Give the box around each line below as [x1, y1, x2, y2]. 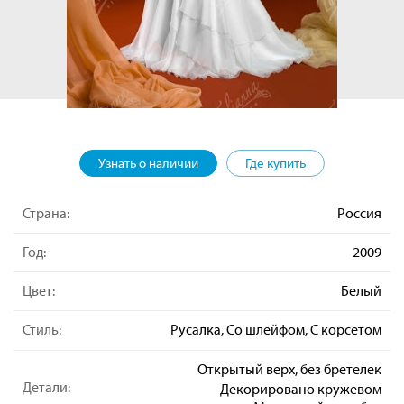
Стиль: [23, 320, 61, 339]
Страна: [23, 204, 69, 222]
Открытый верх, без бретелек [197, 359, 381, 378]
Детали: [23, 377, 70, 396]
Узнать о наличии [98, 153, 198, 171]
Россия [337, 204, 381, 222]
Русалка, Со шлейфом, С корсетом [170, 320, 381, 339]
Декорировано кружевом [220, 379, 381, 398]
